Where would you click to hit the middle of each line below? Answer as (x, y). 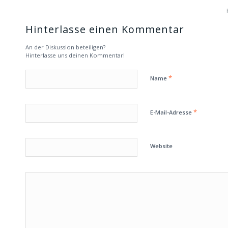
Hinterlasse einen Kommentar (105, 30)
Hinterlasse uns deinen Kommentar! (75, 55)
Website (161, 146)
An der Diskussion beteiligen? (65, 47)
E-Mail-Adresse (172, 112)
